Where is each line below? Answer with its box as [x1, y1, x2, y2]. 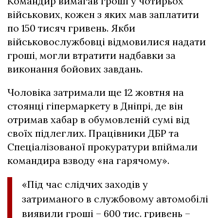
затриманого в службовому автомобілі [22, 193, 208, 205]
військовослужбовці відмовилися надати [7, 36, 206, 48]
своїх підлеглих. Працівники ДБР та [7, 127, 179, 140]
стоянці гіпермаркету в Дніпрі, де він [7, 100, 183, 112]
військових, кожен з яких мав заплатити [7, 8, 199, 21]
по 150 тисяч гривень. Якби [7, 22, 135, 35]
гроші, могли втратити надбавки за [7, 49, 176, 62]
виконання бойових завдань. [7, 63, 143, 75]
